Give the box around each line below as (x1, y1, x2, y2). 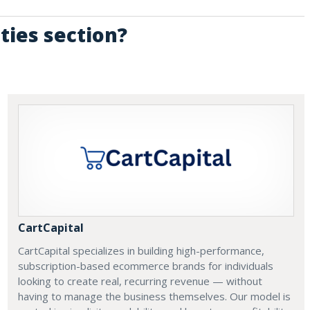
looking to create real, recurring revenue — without (17, 274, 262, 289)
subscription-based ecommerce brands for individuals (17, 259, 273, 273)
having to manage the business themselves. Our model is (17, 289, 291, 304)
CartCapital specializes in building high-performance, (17, 244, 264, 258)
